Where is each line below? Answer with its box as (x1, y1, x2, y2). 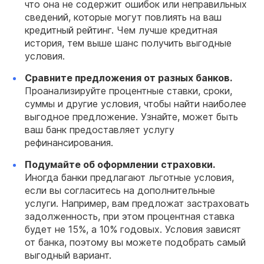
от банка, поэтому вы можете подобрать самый (25, 236, 246, 249)
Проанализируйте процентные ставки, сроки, (25, 85, 232, 97)
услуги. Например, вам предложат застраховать (25, 197, 249, 210)
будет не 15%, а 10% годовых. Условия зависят (25, 223, 241, 236)
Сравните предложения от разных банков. (25, 72, 232, 84)
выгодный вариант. (25, 249, 111, 262)
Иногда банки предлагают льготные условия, (25, 171, 234, 184)
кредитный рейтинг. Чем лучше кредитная (25, 24, 217, 37)
